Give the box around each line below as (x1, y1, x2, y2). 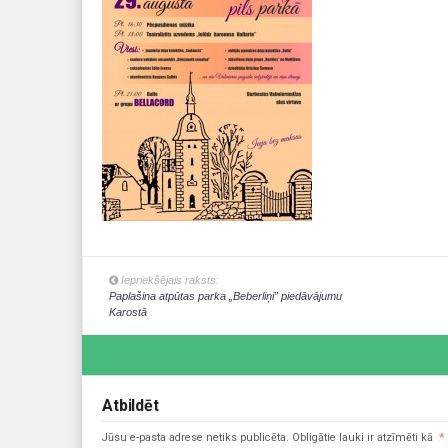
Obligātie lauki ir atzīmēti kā (289, 431, 436, 445)
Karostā (109, 306, 148, 319)
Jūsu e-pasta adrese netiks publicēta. (102, 431, 289, 445)
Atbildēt (102, 396, 159, 416)
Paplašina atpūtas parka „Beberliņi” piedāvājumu (109, 290, 343, 303)
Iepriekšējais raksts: (118, 274, 220, 287)
